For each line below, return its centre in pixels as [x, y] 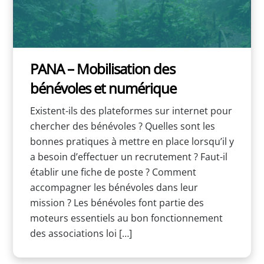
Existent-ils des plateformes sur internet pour [131, 111]
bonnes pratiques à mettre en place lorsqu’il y [132, 142]
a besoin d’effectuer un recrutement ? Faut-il [128, 157]
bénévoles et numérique [103, 88]
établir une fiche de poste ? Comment [113, 172]
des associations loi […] [81, 234]
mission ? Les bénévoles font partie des [117, 203]
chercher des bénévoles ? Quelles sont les [122, 126]
